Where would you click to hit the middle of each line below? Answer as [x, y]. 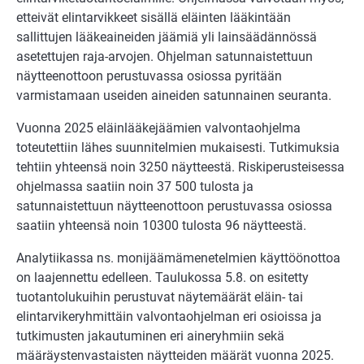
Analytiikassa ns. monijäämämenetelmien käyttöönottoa [178, 258]
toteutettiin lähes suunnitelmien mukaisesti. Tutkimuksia [178, 147]
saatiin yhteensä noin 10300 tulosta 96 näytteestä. [161, 225]
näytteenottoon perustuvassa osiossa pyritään [149, 76]
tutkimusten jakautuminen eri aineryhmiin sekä [150, 336]
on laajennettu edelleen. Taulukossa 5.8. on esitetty [162, 277]
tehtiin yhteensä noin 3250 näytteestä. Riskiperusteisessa [180, 167]
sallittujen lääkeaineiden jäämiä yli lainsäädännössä [167, 37]
